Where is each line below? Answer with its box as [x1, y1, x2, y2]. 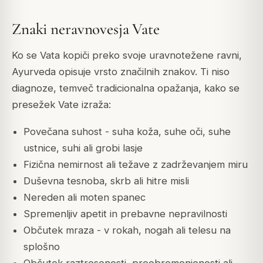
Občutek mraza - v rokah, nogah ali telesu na [23, 224, 231, 236]
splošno [23, 240, 60, 252]
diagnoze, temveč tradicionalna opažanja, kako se [12, 82, 240, 94]
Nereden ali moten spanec [23, 191, 146, 203]
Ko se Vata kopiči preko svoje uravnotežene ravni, [12, 49, 242, 61]
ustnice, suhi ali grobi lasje [23, 141, 143, 154]
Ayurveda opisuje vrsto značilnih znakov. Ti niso [12, 65, 230, 77]
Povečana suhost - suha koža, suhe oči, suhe [23, 125, 231, 137]
